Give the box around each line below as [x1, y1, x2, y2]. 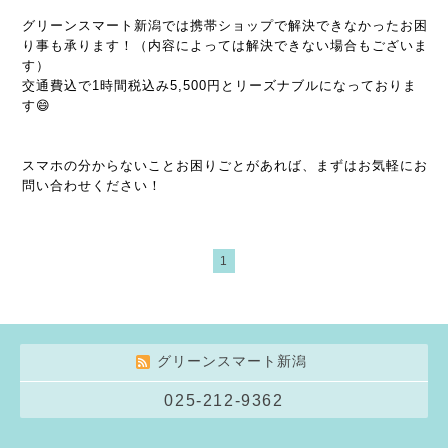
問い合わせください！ [22, 178, 162, 193]
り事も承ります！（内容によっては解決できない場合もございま [22, 38, 428, 53]
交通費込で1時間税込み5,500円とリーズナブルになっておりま [22, 78, 417, 93]
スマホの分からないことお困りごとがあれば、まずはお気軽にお [22, 158, 428, 173]
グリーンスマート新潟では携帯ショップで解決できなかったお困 [22, 18, 428, 33]
